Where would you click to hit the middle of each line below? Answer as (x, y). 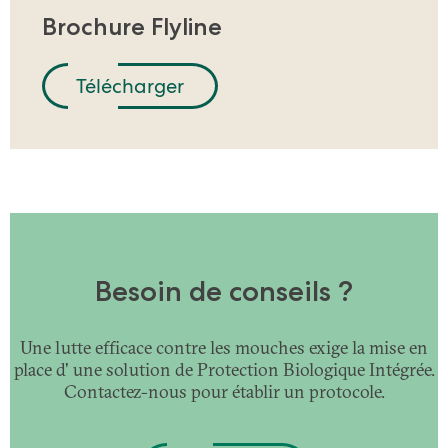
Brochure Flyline (132, 27)
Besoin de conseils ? (224, 291)
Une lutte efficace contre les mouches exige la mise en (224, 348)
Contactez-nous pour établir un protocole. (224, 392)
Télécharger (130, 86)
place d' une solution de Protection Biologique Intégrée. (224, 370)
